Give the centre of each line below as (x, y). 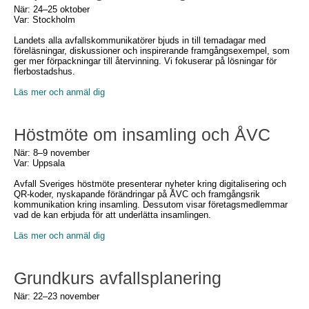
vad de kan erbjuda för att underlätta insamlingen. (112, 215)
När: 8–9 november (52, 153)
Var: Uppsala (39, 163)
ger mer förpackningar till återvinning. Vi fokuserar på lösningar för (145, 61)
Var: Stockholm (44, 20)
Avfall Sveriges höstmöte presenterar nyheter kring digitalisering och (150, 184)
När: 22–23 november (57, 296)
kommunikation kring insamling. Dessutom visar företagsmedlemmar (151, 205)
